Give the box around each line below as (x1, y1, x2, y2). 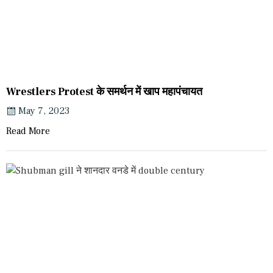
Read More (6, 124, 50, 137)
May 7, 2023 (18, 104, 69, 117)
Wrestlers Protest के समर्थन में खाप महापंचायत (6, 84, 202, 99)
